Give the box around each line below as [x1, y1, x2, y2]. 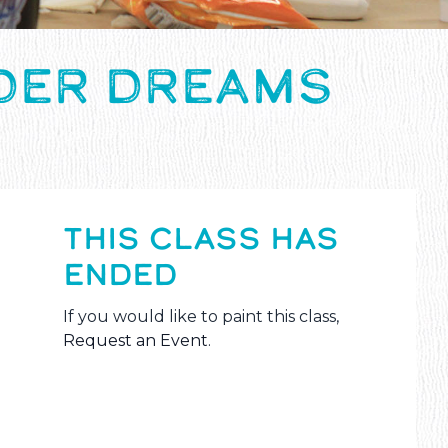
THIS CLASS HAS [63, 218, 340, 260]
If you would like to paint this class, [63, 307, 340, 327]
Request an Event [63, 331, 209, 351]
